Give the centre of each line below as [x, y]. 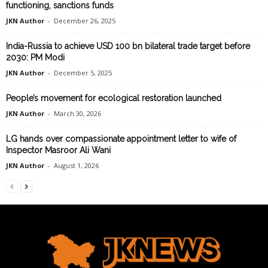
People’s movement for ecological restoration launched [114, 98]
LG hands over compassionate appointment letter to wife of [121, 139]
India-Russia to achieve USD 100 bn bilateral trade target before [128, 46]
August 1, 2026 [76, 166]
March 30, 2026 [77, 114]
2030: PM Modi [35, 58]
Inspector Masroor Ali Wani [58, 150]
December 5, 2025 [83, 73]
